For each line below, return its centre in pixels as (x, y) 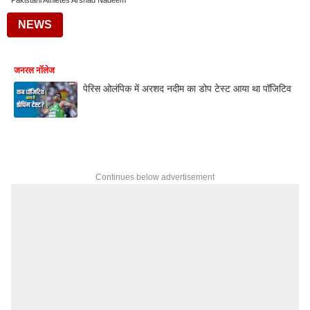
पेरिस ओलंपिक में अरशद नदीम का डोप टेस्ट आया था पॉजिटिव (187, 89)
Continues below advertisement (155, 177)
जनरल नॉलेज (34, 71)
